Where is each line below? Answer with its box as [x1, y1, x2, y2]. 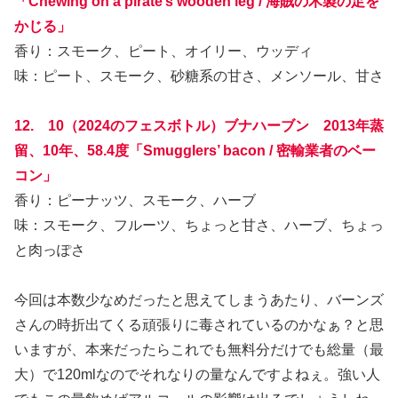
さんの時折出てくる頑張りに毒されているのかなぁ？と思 [14, 316, 384, 332]
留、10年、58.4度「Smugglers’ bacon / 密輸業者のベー [14, 142, 376, 158]
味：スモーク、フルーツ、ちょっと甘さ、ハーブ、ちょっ [14, 217, 384, 233]
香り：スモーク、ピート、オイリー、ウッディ [14, 43, 313, 59]
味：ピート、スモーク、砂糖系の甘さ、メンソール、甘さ [14, 68, 384, 84]
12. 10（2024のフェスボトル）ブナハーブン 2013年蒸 [14, 117, 384, 133]
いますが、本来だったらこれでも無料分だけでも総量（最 [14, 341, 384, 357]
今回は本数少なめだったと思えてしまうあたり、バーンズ [14, 291, 384, 307]
